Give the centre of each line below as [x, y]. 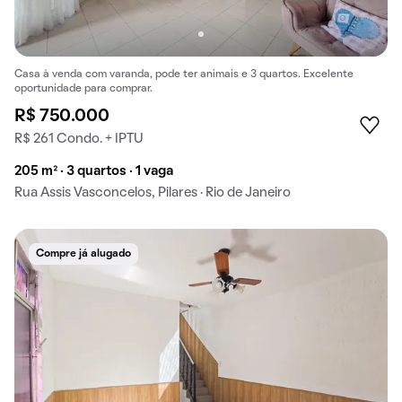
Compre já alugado [83, 254]
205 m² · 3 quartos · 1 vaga [94, 172]
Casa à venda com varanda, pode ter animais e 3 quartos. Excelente [184, 75]
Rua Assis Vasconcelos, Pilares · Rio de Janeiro [153, 193]
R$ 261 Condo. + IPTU [79, 140]
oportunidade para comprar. [83, 89]
